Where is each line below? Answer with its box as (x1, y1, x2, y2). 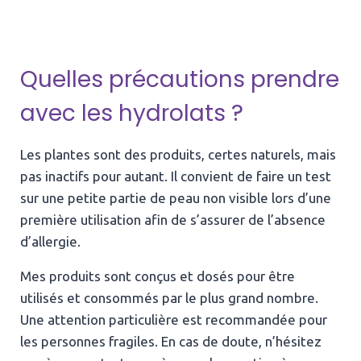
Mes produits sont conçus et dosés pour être (20, 268, 295, 284)
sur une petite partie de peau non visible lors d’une (20, 189, 331, 205)
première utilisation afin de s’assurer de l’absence (20, 211, 326, 227)
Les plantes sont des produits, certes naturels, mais (20, 146, 336, 162)
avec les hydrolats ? (20, 97, 243, 129)
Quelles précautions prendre (20, 63, 339, 95)
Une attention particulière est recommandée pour (20, 311, 327, 327)
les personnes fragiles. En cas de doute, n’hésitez (20, 333, 322, 349)
